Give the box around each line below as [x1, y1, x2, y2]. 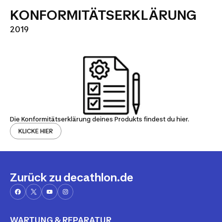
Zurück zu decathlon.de [10, 171, 133, 184]
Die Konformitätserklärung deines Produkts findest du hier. [10, 115, 189, 123]
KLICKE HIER [18, 127, 53, 135]
